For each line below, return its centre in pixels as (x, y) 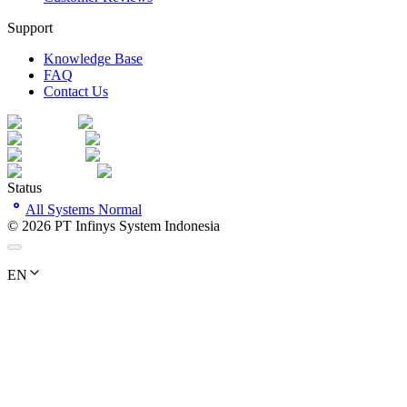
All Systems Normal (84, 209)
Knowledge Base (93, 58)
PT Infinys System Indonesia (137, 225)
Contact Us (76, 91)
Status (25, 187)
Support (30, 27)
